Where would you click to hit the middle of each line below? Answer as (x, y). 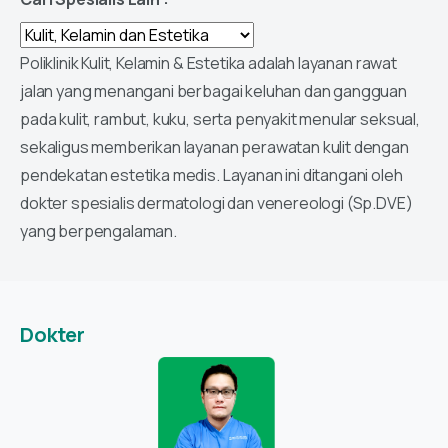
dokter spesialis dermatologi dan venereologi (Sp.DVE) (216, 203)
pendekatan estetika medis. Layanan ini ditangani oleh (211, 175)
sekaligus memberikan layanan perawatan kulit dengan (214, 147)
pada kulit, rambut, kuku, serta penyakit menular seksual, (220, 119)
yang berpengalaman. (98, 231)
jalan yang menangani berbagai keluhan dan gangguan (213, 91)
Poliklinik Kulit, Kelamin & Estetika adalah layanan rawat (208, 63)
